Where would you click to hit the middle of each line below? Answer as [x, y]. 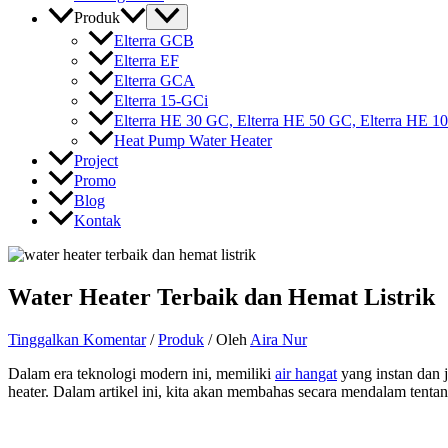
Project [96, 160]
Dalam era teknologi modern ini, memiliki [141, 373]
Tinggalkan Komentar [77, 339]
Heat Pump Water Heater [193, 140]
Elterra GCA [154, 80]
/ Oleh [227, 339]
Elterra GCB [154, 40]
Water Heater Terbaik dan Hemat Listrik [221, 296]
